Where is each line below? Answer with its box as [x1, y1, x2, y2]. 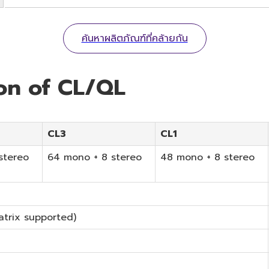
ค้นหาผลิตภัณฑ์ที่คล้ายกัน [81, 31, 188, 46]
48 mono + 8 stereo [160, 150, 255, 165]
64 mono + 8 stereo [47, 150, 142, 165]
